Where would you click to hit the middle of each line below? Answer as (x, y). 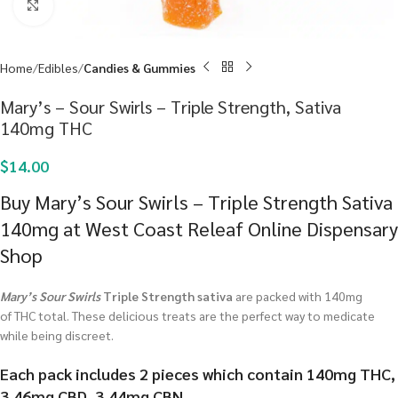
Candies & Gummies (139, 67)
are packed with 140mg (298, 295)
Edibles (58, 67)
